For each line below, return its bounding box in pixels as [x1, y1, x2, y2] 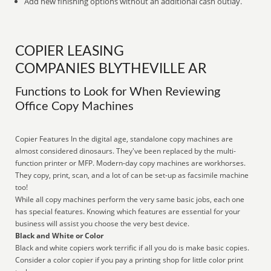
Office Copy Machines [15, 100, 134, 113]
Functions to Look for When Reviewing [15, 86, 221, 98]
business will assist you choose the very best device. [15, 218, 190, 229]
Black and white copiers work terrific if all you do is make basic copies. [15, 243, 250, 253]
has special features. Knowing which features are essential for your [15, 206, 241, 217]
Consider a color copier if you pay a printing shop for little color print [15, 255, 244, 265]
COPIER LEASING [15, 45, 125, 58]
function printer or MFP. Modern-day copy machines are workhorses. [15, 158, 246, 168]
